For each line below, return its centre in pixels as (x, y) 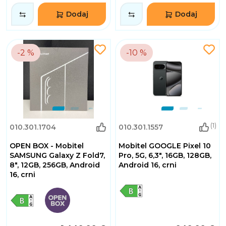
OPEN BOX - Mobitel (47, 146)
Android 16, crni (148, 165)
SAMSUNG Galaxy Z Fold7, (57, 156)
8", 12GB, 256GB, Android (55, 165)
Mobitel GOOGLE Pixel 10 (165, 146)
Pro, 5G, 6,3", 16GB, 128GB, (165, 156)
